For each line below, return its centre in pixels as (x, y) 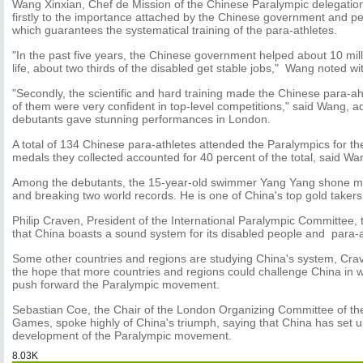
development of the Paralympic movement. (122, 335)
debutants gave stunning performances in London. (141, 119)
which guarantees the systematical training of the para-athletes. (175, 30)
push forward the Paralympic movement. (116, 284)
